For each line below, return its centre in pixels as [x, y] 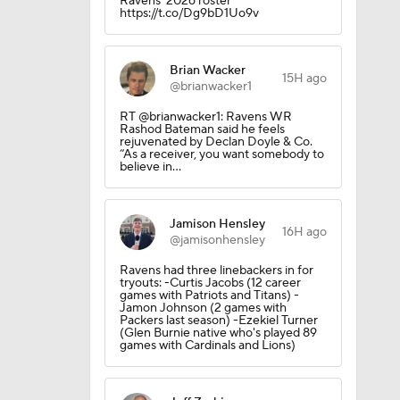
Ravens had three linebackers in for [216, 271]
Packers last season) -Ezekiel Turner [218, 321]
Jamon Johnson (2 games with [203, 308]
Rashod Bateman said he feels [202, 129]
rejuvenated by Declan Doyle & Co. [216, 142]
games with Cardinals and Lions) [207, 346]
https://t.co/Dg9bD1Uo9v [189, 13]
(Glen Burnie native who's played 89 [218, 333]
